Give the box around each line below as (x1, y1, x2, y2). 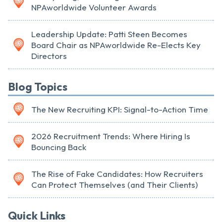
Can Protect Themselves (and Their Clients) (31, 179, 198, 190)
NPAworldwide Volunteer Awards (31, 2, 157, 13)
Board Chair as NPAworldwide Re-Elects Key (31, 40, 201, 51)
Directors (31, 51, 67, 61)
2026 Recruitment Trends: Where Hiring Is (31, 131, 190, 142)
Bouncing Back (31, 142, 86, 153)
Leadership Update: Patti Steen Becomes (31, 29, 187, 40)
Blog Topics (8, 80, 67, 94)
